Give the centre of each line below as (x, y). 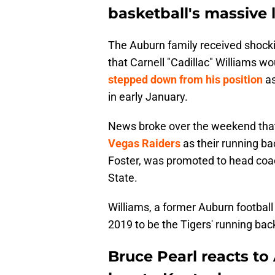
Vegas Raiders (144, 144)
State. (123, 178)
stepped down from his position (185, 80)
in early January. (148, 97)
